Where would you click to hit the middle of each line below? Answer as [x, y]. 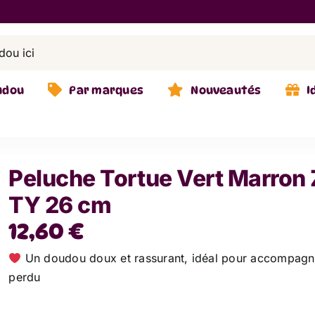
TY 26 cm [60, 205]
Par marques [107, 90]
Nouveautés [226, 90]
